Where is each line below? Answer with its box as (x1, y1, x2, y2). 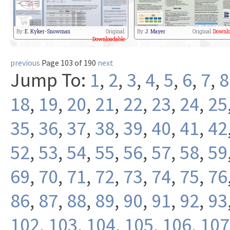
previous (10, 57, 40, 68)
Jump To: (10, 68, 90, 92)
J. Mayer (145, 28, 165, 35)
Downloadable (92, 36, 125, 43)
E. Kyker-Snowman (25, 28, 70, 35)
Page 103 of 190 (42, 57, 96, 68)
